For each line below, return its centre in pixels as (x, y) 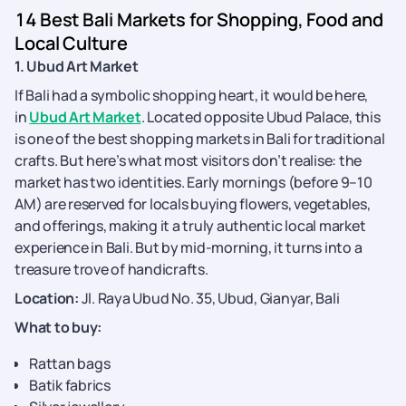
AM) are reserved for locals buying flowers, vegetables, (193, 204)
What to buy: (58, 327)
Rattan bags (70, 363)
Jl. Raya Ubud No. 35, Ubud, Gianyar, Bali (211, 298)
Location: (48, 298)
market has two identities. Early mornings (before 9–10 (193, 182)
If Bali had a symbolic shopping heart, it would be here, (191, 95)
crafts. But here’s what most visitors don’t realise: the (188, 160)
